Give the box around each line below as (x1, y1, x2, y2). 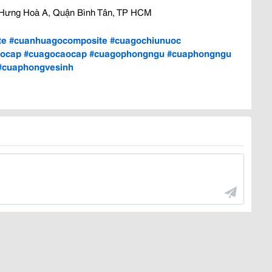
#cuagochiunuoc (110, 32, 181, 46)
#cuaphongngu (167, 46, 231, 59)
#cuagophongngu (89, 46, 165, 59)
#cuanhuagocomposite (9, 32, 107, 46)
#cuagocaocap (24, 46, 87, 59)
